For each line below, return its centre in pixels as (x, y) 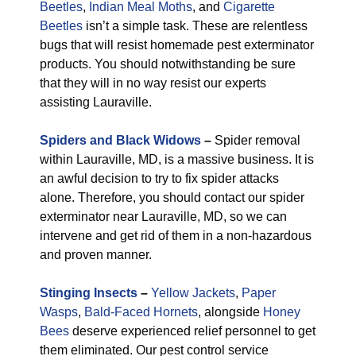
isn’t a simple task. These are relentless (195, 26)
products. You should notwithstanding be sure (168, 64)
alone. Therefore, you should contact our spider (172, 197)
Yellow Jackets (193, 293)
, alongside (230, 312)
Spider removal (256, 140)
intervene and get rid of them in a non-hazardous (176, 236)
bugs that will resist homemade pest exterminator (177, 45)
